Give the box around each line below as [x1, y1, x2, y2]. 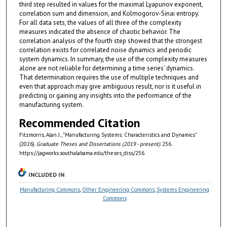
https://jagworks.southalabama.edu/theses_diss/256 [19, 149, 144, 157]
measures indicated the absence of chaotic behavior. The [19, 27, 180, 36]
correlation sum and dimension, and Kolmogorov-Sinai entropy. [19, 9, 199, 18]
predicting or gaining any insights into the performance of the [19, 91, 192, 100]
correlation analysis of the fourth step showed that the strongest [19, 36, 202, 46]
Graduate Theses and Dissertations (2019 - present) [36, 140, 160, 148]
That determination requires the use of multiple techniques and [19, 73, 199, 82]
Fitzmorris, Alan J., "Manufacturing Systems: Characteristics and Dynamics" [19, 131, 197, 139]
